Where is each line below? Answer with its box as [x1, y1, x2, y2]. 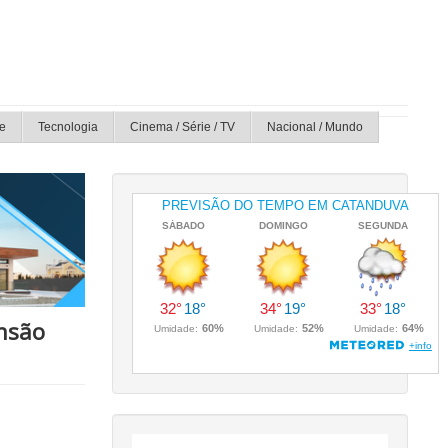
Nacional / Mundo [267, 120, 363, 134]
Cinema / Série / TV [130, 120, 235, 134]
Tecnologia [38, 120, 98, 134]
